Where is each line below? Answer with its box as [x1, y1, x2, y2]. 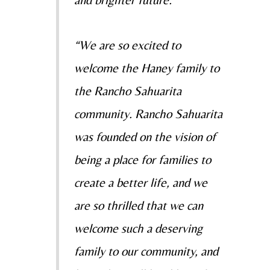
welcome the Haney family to [74, 60, 219, 75]
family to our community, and [74, 243, 218, 259]
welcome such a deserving [74, 221, 202, 236]
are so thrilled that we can [74, 198, 203, 213]
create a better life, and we [74, 175, 207, 190]
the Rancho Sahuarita [74, 83, 181, 98]
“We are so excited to [74, 37, 181, 52]
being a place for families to [74, 152, 211, 167]
